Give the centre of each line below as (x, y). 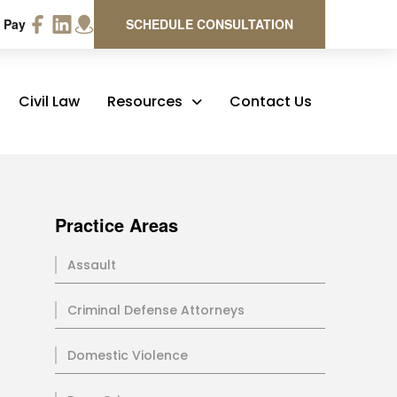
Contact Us (270, 101)
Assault (91, 265)
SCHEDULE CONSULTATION (210, 24)
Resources (144, 101)
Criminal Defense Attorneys (156, 310)
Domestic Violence (127, 355)
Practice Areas (116, 225)
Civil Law (49, 101)
